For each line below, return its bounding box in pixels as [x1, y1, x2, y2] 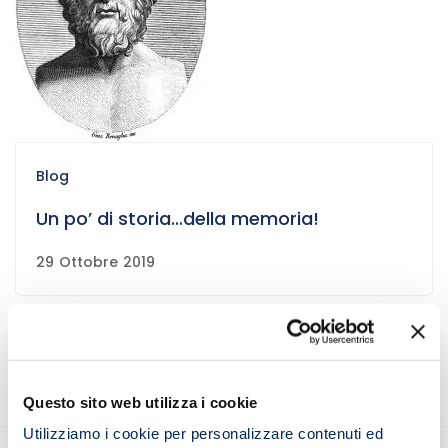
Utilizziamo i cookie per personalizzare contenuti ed [23, 424, 383, 442]
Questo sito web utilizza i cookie [23, 393, 258, 411]
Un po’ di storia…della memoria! [36, 205, 319, 231]
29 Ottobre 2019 [36, 251, 155, 272]
